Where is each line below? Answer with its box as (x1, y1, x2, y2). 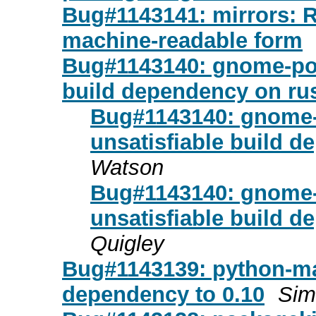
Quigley (90, 231, 164, 256)
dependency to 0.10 (62, 281, 265, 307)
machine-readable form (62, 28, 303, 53)
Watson (90, 154, 164, 180)
